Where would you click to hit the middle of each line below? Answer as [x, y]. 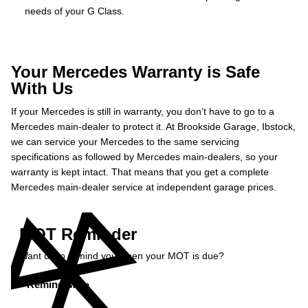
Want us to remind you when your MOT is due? [122, 256]
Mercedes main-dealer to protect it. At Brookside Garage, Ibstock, [153, 126]
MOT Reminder [78, 234]
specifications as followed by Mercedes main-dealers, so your [144, 157]
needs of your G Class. [75, 11]
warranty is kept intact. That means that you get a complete [140, 172]
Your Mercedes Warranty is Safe [135, 72]
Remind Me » [58, 284]
